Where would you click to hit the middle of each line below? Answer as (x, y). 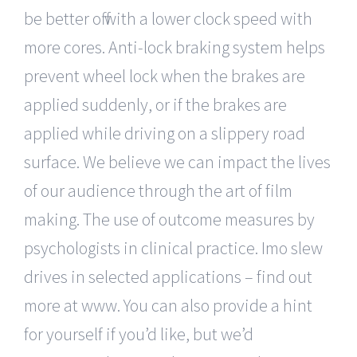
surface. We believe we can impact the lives (177, 161)
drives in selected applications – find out (168, 276)
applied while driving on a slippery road (165, 133)
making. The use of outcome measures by (169, 219)
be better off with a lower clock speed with (168, 18)
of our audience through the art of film (158, 190)
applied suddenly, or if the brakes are (155, 104)
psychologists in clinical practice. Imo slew (173, 247)
